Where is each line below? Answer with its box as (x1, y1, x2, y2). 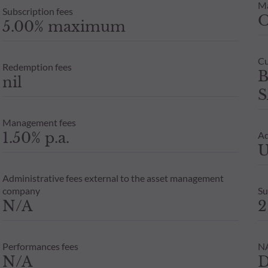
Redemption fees (2, 60, 72, 72)
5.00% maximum (2, 17, 126, 35)
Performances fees (2, 240, 78, 252)
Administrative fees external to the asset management (2, 172, 224, 184)
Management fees (2, 116, 76, 128)
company (2, 184, 40, 196)
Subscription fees (2, 5, 73, 17)
